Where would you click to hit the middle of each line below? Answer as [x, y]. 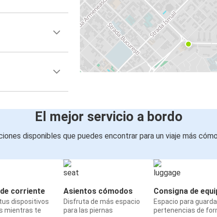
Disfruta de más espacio [102, 202]
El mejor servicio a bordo [108, 117]
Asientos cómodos [98, 191]
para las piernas [88, 210]
